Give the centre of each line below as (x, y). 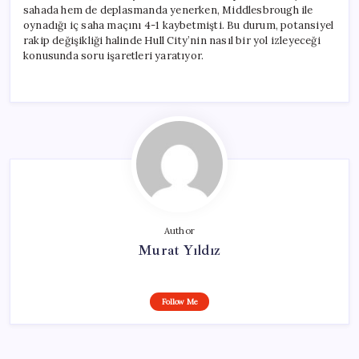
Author (179, 230)
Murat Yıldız (179, 250)
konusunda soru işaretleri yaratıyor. (114, 55)
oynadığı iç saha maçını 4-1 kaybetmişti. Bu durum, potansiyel (179, 25)
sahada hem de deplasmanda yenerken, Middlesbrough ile (168, 10)
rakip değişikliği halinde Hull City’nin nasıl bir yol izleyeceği (172, 40)
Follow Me (179, 301)
